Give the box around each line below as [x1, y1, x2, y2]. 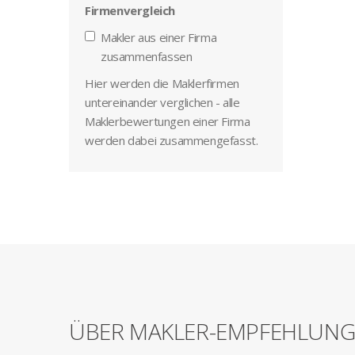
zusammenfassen [101, 48, 193, 64]
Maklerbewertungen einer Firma [85, 113, 250, 129]
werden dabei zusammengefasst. [85, 132, 258, 148]
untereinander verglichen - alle [85, 94, 240, 110]
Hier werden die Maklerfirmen [85, 75, 239, 91]
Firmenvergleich [85, 2, 175, 18]
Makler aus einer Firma [101, 29, 217, 45]
